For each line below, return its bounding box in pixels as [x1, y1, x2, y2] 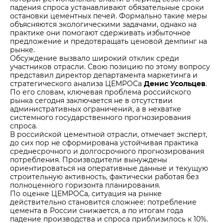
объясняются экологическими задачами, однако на [10, 19, 197, 29]
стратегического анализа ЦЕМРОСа [10, 79, 144, 88]
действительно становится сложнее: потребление [10, 197, 197, 207]
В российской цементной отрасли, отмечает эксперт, [10, 129, 207, 139]
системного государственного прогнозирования [10, 112, 191, 122]
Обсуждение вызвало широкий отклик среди [10, 53, 179, 63]
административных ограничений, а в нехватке [10, 104, 181, 113]
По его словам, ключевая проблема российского [10, 87, 191, 97]
